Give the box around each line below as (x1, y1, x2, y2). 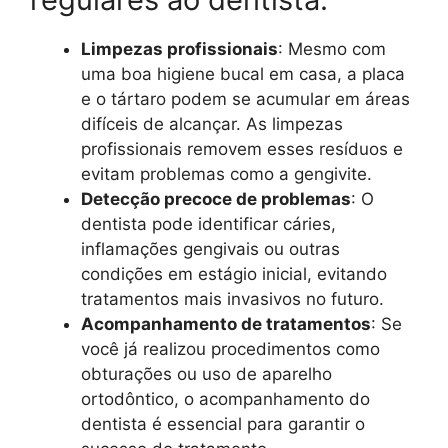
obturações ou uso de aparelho (81, 364, 332, 385)
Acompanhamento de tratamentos (81, 314, 371, 335)
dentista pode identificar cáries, (81, 214, 336, 235)
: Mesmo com (278, 39, 386, 60)
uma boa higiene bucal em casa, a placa (81, 64, 405, 85)
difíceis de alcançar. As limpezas (81, 114, 343, 135)
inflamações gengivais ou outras (81, 239, 340, 260)
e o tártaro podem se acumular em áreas (81, 89, 410, 110)
